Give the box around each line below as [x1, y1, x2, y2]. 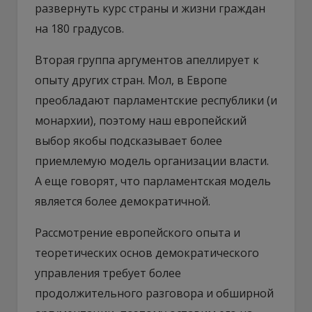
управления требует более [35, 265, 181, 281]
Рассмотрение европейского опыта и [35, 224, 240, 240]
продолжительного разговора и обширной [35, 285, 274, 301]
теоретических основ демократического [35, 244, 259, 260]
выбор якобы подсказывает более [35, 132, 222, 148]
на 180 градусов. [35, 20, 124, 36]
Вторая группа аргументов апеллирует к [35, 52, 259, 68]
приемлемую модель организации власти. [35, 153, 269, 169]
